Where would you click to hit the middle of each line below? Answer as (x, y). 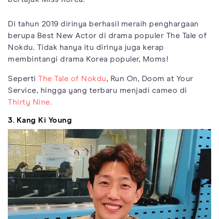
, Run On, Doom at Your (150, 79)
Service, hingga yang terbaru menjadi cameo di (98, 91)
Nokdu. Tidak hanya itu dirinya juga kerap (86, 48)
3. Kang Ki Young (40, 120)
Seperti (23, 79)
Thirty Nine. (30, 102)
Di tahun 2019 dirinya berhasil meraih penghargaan (103, 24)
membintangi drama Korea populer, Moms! (88, 59)
